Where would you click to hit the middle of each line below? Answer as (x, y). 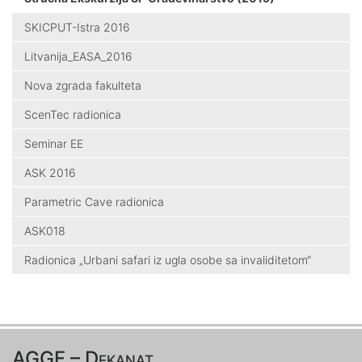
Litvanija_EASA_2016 (78, 56)
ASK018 (45, 230)
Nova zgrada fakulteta (83, 85)
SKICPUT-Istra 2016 (77, 27)
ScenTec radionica (73, 114)
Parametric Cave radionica (94, 201)
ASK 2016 (50, 172)
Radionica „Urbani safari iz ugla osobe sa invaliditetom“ (168, 259)
